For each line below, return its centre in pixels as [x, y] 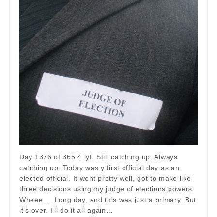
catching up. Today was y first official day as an [100, 167]
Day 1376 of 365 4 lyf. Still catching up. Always [99, 157]
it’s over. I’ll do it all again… [66, 210]
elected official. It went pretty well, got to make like [105, 178]
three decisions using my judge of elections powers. [107, 189]
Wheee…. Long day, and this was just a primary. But [108, 199]
